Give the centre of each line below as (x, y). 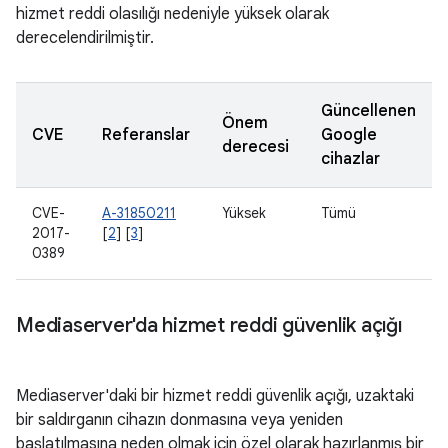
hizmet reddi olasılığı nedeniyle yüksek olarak (172, 14)
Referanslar (146, 135)
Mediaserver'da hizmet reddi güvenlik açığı (209, 325)
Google (349, 135)
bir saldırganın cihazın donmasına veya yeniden (179, 420)
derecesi (255, 147)
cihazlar (350, 159)
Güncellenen (368, 111)
